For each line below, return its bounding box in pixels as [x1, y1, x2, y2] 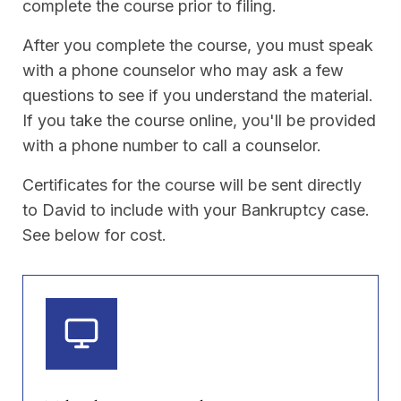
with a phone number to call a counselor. [22, 136, 321, 156]
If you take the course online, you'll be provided [22, 111, 376, 131]
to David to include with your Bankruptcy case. [22, 200, 370, 220]
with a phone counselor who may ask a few [22, 61, 344, 81]
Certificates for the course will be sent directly [22, 175, 362, 195]
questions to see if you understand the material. [22, 86, 373, 106]
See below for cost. [22, 226, 166, 245]
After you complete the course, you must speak [22, 36, 373, 55]
